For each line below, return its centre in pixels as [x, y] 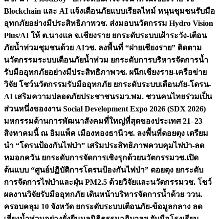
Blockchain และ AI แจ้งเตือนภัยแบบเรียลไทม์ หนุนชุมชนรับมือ [109, 11]
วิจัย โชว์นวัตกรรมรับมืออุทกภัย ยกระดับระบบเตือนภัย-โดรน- [108, 84]
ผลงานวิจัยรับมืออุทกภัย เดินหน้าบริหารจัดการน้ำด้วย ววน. [103, 194]
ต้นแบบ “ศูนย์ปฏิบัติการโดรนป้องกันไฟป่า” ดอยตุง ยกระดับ [104, 170]
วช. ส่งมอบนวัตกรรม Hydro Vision [154, 23]
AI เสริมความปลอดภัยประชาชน [59, 97]
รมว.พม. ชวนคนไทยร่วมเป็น [164, 97]
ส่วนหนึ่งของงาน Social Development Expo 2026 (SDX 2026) [105, 109]
